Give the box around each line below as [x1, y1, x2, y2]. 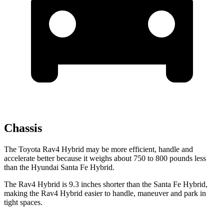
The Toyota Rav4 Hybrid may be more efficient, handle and [4, 145, 193, 153]
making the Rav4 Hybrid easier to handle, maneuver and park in [4, 189, 206, 197]
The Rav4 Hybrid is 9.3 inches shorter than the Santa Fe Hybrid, [4, 180, 207, 188]
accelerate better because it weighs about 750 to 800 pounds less [4, 154, 206, 162]
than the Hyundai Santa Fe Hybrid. [4, 163, 114, 171]
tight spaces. [4, 198, 42, 206]
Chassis [4, 121, 42, 135]
